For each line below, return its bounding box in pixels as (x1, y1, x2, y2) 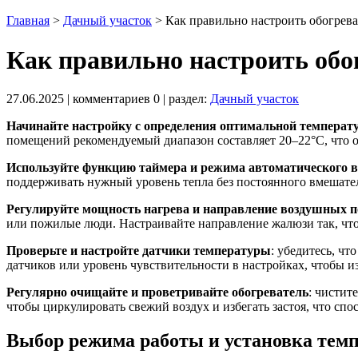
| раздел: (160, 92, 210, 106)
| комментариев (64, 92, 153, 106)
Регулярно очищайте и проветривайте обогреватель (6, 285, 308, 300)
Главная (6, 14, 50, 28)
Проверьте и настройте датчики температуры (6, 244, 271, 258)
